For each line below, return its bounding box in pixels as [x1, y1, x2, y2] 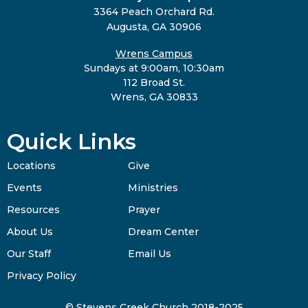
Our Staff [7, 247, 51, 260]
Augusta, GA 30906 [107, 21, 201, 34]
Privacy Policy [7, 269, 76, 282]
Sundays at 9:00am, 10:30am [84, 62, 224, 75]
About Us [7, 225, 53, 238]
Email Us [128, 247, 172, 260]
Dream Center [128, 225, 199, 238]
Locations [7, 159, 56, 172]
